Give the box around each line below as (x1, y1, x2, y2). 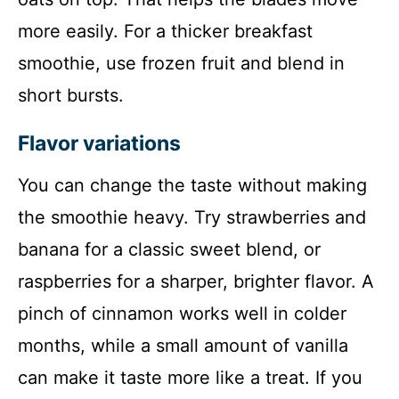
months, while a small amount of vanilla (18, 334, 348, 356)
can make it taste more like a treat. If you (18, 366, 362, 388)
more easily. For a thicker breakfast (18, 20, 313, 42)
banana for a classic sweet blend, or (18, 238, 321, 260)
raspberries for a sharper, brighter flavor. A (18, 270, 374, 292)
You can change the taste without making (18, 174, 367, 196)
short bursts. (18, 84, 124, 106)
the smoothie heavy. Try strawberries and (18, 206, 366, 228)
